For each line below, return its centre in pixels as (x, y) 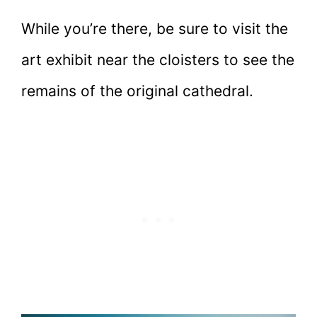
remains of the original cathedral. (139, 91)
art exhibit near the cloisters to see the (158, 59)
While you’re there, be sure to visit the (155, 28)
